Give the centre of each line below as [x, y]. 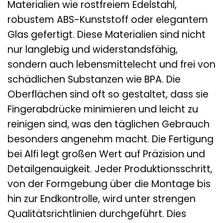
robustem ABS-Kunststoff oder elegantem [108, 19]
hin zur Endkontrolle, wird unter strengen [102, 199]
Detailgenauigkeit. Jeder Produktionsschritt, [110, 169]
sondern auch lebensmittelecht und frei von [111, 64]
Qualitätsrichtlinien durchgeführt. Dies [97, 214]
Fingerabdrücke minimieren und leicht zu [103, 109]
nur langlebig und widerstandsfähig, [93, 49]
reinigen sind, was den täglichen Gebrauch [109, 124]
